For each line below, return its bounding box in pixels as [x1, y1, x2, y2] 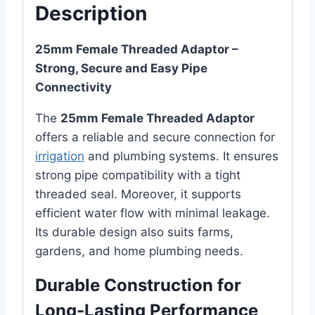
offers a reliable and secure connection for [35, 130, 275, 145]
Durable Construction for [35, 275, 241, 296]
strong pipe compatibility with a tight [35, 168, 240, 183]
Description [35, 1, 147, 26]
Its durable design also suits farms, [35, 225, 233, 240]
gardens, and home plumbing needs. [35, 244, 243, 259]
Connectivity [35, 80, 112, 95]
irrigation [35, 149, 84, 164]
